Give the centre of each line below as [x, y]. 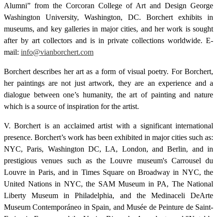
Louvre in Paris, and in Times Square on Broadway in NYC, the [108, 172]
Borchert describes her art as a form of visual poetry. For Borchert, [108, 71]
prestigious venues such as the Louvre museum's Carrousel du [108, 160]
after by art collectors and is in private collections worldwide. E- [108, 40]
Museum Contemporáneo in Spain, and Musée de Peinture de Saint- [108, 207]
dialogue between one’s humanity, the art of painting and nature [108, 94]
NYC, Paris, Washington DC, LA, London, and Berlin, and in [108, 149]
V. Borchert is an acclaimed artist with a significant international [108, 125]
